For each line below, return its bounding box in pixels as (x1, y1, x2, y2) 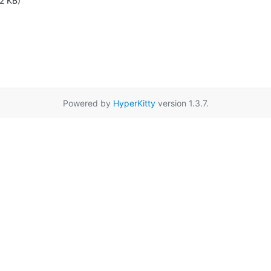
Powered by (62, 97, 113, 108)
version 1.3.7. (155, 97, 209, 108)
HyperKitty (113, 97, 155, 108)
